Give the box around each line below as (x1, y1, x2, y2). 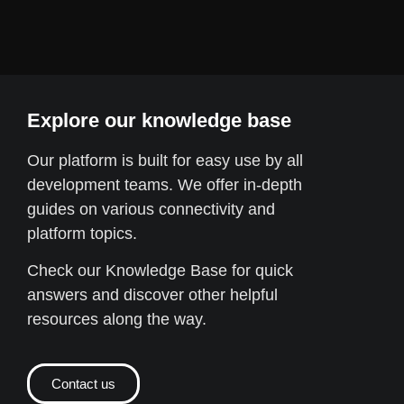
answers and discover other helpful (27, 286, 278, 305)
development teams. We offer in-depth (27, 176, 302, 194)
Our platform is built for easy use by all (27, 151, 303, 170)
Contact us (51, 375, 115, 391)
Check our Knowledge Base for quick (27, 262, 293, 280)
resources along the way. (27, 310, 207, 329)
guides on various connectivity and (27, 200, 275, 218)
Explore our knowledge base (27, 109, 291, 132)
